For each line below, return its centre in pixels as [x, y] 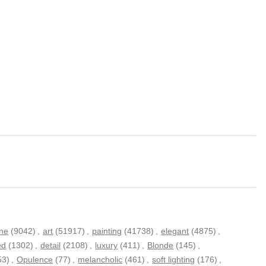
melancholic [100, 259]
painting [107, 231]
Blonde [161, 245]
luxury [107, 245]
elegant [175, 231]
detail [51, 245]
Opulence [35, 259]
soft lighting [174, 259]
